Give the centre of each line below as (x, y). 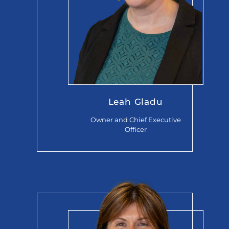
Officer (135, 129)
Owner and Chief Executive (135, 119)
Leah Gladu (135, 101)
